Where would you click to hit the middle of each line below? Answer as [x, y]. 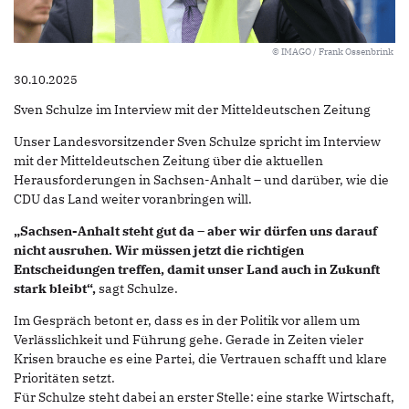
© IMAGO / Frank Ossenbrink [333, 51]
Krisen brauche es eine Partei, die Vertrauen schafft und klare [200, 359]
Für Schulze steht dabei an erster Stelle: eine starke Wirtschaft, [204, 398]
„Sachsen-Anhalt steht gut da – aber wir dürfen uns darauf [195, 231]
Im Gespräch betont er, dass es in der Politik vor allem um [187, 321]
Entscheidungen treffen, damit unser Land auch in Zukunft [197, 270]
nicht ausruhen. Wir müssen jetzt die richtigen [159, 251]
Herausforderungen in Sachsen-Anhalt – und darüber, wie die [201, 180]
